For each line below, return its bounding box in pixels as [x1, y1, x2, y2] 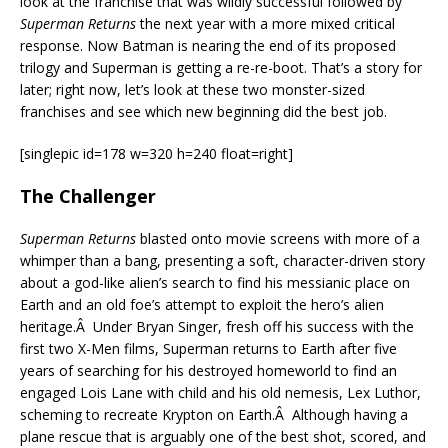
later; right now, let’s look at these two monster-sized [20, 80, 365, 100]
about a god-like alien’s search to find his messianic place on [20, 273, 410, 293]
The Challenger [20, 184, 156, 209]
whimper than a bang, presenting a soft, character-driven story [20, 251, 425, 271]
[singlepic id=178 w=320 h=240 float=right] [20, 144, 293, 164]
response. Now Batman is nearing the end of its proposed [20, 36, 396, 56]
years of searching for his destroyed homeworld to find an [20, 361, 397, 381]
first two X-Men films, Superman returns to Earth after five [20, 339, 397, 359]
